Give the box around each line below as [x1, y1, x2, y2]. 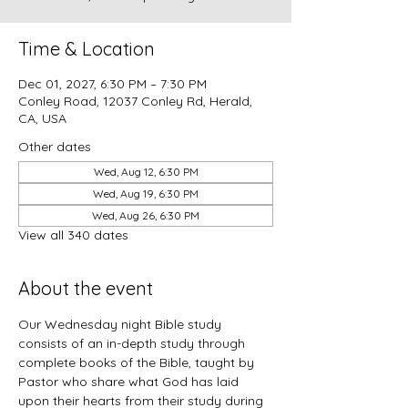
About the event [18, 277, 153, 300]
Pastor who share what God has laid [18, 373, 242, 390]
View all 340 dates [18, 227, 128, 243]
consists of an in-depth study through [18, 335, 249, 352]
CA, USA [18, 110, 66, 127]
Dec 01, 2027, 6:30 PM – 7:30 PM [18, 76, 207, 92]
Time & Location [18, 37, 155, 60]
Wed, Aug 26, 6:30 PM [92, 209, 199, 222]
